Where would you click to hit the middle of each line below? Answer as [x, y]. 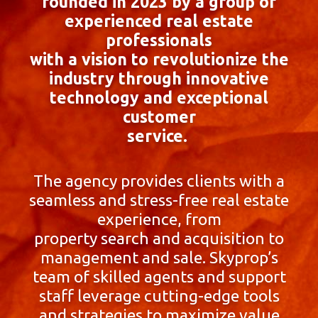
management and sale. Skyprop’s [159, 258]
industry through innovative [159, 78]
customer [159, 116]
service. [159, 136]
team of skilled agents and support [159, 277]
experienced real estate [159, 21]
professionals [159, 40]
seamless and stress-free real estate [159, 200]
